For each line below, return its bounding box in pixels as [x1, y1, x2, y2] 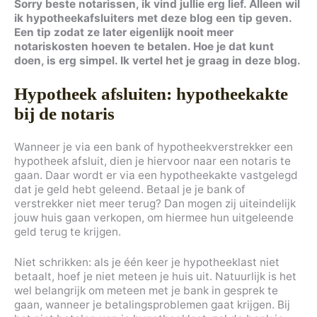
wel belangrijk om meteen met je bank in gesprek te [14, 283, 278, 297]
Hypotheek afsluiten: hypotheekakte [14, 83, 288, 103]
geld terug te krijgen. [14, 224, 121, 238]
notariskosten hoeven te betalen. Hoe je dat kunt [14, 39, 274, 53]
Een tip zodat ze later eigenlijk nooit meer [14, 25, 234, 39]
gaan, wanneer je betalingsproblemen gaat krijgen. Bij [14, 297, 290, 311]
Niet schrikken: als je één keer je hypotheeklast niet [14, 255, 279, 269]
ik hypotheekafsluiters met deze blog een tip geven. [14, 11, 292, 25]
